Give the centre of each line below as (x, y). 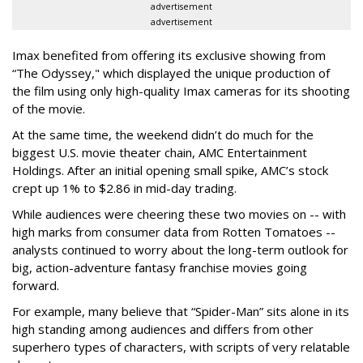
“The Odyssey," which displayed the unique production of (171, 73)
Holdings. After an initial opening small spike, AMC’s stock (170, 170)
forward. (36, 285)
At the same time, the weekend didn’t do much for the (163, 134)
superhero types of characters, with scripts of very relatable (181, 346)
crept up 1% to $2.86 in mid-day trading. (124, 188)
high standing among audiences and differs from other (163, 329)
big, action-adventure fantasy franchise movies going (160, 267)
